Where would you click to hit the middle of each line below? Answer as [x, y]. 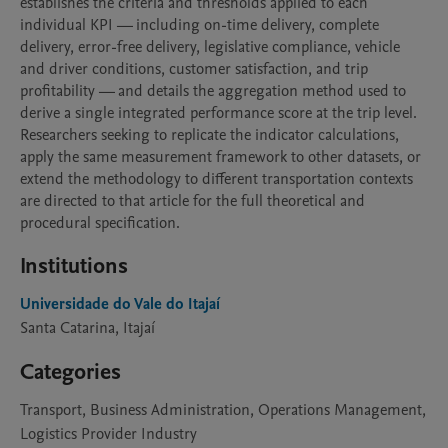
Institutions [74, 266]
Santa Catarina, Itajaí [87, 328]
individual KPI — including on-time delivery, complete [199, 25]
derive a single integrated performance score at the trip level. [218, 113]
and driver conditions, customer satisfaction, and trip [194, 69]
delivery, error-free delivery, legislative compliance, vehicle [210, 47]
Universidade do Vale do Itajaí [120, 304]
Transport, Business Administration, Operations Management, [223, 410]
